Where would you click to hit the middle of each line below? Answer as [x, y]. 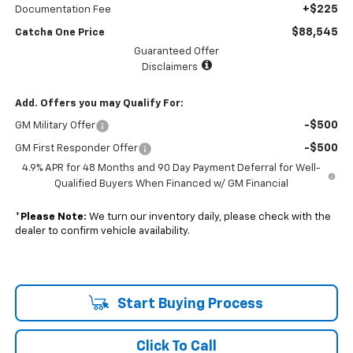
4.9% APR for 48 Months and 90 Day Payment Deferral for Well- [171, 168]
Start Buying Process [188, 304]
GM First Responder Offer [76, 148]
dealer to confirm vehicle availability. [102, 231]
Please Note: [53, 217]
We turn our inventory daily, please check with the [208, 217]
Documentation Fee [63, 9]
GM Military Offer [55, 125]
